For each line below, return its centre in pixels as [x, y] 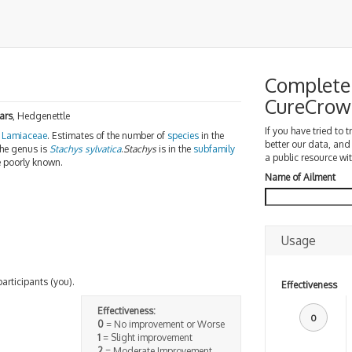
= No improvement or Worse [164, 324]
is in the [175, 149]
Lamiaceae [24, 136]
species [183, 136]
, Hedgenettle [41, 115]
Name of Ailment [300, 177]
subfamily [214, 149]
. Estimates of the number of [107, 136]
